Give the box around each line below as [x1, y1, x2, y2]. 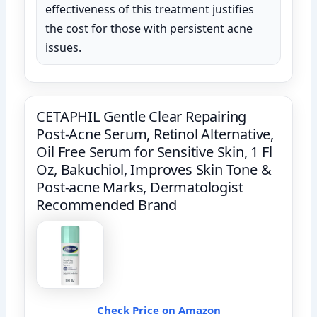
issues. [45, 39, 82, 55]
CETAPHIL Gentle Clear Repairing [36, 106, 247, 126]
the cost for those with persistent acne [45, 20, 253, 36]
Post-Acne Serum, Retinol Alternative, [36, 124, 275, 144]
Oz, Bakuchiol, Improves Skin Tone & [36, 159, 272, 179]
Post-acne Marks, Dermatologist [36, 177, 243, 197]
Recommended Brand [36, 195, 178, 214]
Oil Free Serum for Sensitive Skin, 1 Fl [36, 142, 272, 161]
